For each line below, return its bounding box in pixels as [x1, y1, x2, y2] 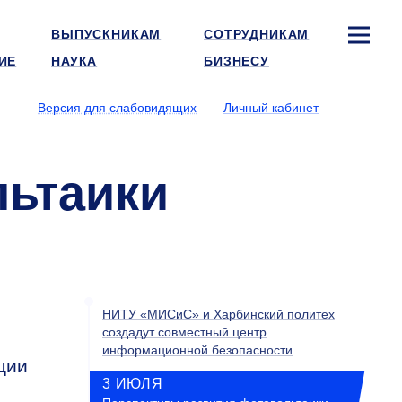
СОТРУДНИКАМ [204, 27, 310, 41]
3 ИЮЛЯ [102, 376, 163, 391]
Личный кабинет [223, 100, 319, 115]
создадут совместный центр [102, 325, 267, 339]
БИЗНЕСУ [204, 54, 269, 68]
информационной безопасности [102, 343, 293, 357]
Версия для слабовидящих [38, 100, 197, 115]
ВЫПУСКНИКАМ [51, 27, 162, 41]
